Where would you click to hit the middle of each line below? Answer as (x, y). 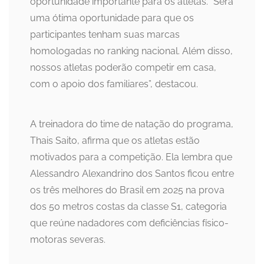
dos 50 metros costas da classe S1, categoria (128, 207)
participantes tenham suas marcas (105, 35)
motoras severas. (68, 240)
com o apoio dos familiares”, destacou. (114, 84)
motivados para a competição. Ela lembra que (131, 157)
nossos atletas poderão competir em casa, (123, 68)
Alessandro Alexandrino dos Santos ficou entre (132, 174)
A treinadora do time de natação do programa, (132, 124)
